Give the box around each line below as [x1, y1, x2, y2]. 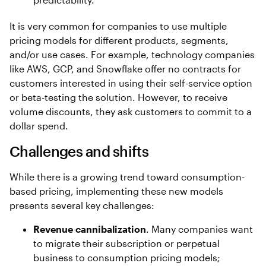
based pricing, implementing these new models [9, 185, 223, 197]
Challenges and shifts [9, 142, 148, 160]
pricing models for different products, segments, [9, 34, 229, 46]
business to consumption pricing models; [33, 252, 220, 263]
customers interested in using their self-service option [9, 77, 252, 88]
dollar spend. [9, 120, 68, 131]
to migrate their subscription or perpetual [33, 237, 220, 249]
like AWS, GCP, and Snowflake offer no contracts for [9, 63, 241, 74]
